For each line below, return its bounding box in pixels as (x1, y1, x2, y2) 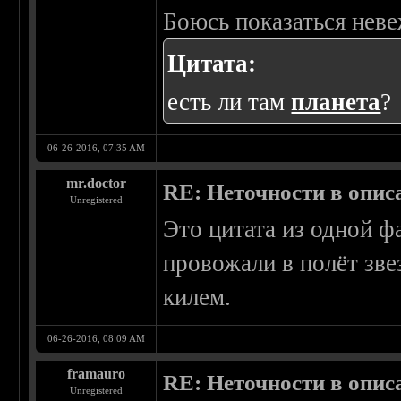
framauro (66, 366, 125, 382)
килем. (163, 284, 232, 311)
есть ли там (167, 89, 292, 116)
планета (291, 89, 381, 116)
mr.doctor (65, 175, 126, 192)
